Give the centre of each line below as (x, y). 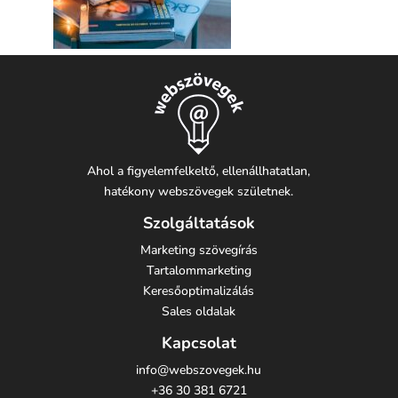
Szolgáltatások (199, 223)
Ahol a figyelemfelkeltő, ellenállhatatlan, (199, 171)
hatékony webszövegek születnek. (199, 191)
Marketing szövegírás (199, 250)
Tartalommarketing (199, 271)
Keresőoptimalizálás (199, 291)
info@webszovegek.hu (199, 370)
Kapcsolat (199, 343)
